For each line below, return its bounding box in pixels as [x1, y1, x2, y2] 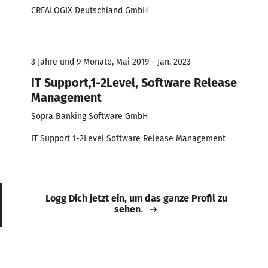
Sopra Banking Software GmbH [31, 111, 148, 121]
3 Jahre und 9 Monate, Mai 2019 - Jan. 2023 [31, 56, 191, 67]
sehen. [114, 203, 143, 215]
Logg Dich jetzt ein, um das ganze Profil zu [45, 192, 227, 204]
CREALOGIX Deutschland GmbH [31, 5, 148, 16]
